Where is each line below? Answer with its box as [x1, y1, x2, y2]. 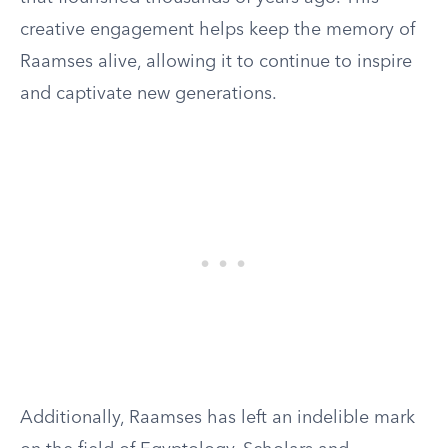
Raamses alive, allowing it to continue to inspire [20, 53, 412, 71]
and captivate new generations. [20, 85, 277, 103]
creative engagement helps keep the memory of [20, 21, 415, 39]
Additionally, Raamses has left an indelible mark [20, 409, 415, 427]
